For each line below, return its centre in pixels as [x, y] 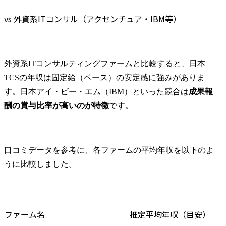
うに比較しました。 [40, 164]
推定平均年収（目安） [170, 214]
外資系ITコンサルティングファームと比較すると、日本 [105, 63]
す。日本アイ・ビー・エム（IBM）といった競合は [96, 91]
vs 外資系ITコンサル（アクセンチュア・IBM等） [93, 18]
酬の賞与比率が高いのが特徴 [56, 105]
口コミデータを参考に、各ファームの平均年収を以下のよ [109, 150]
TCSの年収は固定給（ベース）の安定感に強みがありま [104, 77]
